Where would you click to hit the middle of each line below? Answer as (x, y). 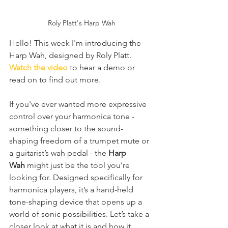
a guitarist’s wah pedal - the (59, 153)
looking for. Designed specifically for (77, 177)
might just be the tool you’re (78, 165)
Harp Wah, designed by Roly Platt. (71, 55)
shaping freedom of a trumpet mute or (80, 140)
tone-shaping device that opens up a (77, 202)
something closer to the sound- (66, 128)
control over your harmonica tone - (73, 116)
